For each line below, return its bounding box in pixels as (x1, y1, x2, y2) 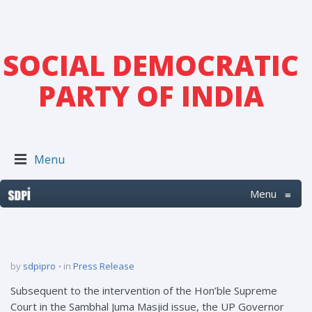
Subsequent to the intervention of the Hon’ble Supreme (10, 283, 277, 297)
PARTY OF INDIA (38, 77, 264, 115)
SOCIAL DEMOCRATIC (3, 46, 299, 84)
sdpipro (23, 260, 56, 272)
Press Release (73, 260, 134, 272)
